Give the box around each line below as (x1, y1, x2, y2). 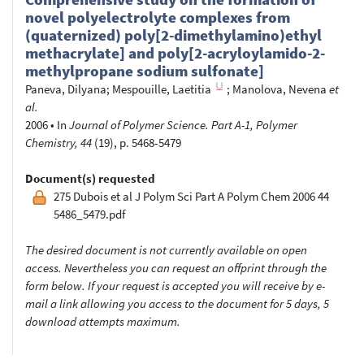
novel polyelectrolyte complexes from (25, 7, 290, 27)
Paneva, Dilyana (25, 80, 106, 97)
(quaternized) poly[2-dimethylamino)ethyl (25, 25, 322, 45)
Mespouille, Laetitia (112, 80, 211, 97)
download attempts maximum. (25, 313, 180, 329)
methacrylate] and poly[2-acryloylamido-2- (25, 43, 325, 63)
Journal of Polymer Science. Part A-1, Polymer (69, 116, 297, 132)
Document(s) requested (25, 170, 155, 186)
